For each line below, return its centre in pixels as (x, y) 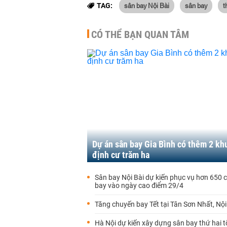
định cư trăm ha (121, 155)
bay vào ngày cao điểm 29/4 (139, 185)
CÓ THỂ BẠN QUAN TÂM (140, 34)
